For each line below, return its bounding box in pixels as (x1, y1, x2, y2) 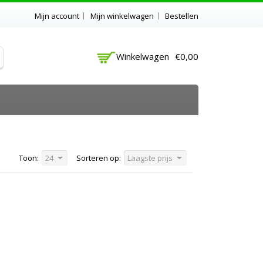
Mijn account (35, 11, 79, 21)
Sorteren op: (76, 153, 121, 163)
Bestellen (165, 11, 198, 21)
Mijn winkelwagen (90, 11, 154, 21)
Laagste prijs (127, 153, 173, 163)
